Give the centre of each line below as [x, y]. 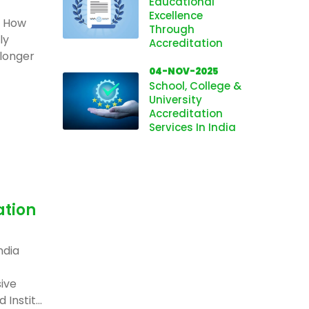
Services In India [192, 127]
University [176, 100]
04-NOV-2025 [183, 71]
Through [172, 29]
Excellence [176, 16]
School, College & [195, 86]
